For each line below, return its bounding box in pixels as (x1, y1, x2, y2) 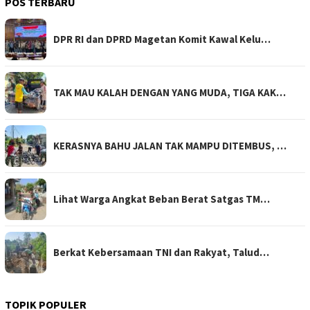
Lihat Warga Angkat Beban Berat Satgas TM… (53, 192, 270, 206)
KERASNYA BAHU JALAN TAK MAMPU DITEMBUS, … (53, 139, 286, 153)
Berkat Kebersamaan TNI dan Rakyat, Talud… (53, 246, 269, 259)
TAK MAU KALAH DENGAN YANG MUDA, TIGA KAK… (53, 86, 286, 100)
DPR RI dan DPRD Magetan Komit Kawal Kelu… (53, 33, 271, 46)
